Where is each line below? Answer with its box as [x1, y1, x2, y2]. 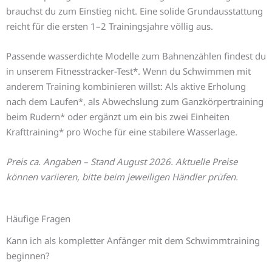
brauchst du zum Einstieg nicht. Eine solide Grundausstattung [6, 5, 263, 18]
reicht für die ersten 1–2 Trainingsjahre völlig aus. [6, 20, 213, 33]
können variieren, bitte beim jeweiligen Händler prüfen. [6, 171, 238, 183]
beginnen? [6, 249, 50, 262]
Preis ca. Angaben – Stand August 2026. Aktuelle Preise [6, 155, 237, 168]
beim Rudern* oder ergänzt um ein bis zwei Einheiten [6, 110, 229, 123]
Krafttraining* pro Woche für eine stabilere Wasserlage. [6, 126, 237, 138]
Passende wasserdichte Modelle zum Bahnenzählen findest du [6, 50, 266, 63]
